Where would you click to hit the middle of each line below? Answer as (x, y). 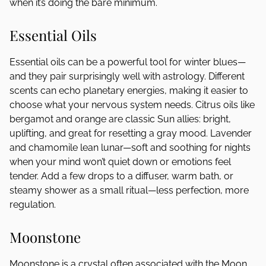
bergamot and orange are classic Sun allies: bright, (120, 119)
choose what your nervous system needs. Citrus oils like (132, 105)
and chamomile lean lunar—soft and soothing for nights (130, 148)
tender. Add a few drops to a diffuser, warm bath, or (121, 176)
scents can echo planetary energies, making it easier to (129, 91)
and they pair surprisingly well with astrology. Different (127, 76)
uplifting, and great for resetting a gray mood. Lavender (131, 133)
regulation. (33, 205)
